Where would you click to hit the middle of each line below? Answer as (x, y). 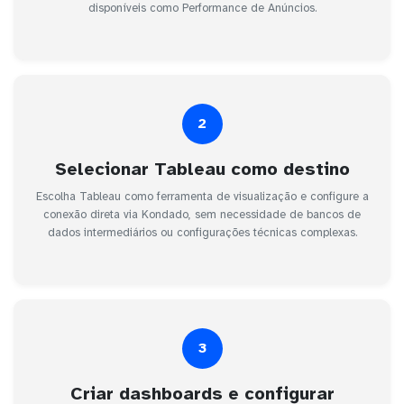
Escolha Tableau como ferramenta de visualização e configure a (202, 196)
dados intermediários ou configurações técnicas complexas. (202, 232)
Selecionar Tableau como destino (202, 169)
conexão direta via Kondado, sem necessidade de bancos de (202, 214)
